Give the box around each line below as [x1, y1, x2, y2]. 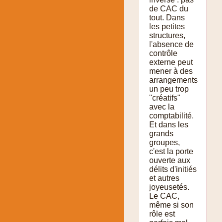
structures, [149, 31, 185, 40]
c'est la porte [149, 147, 193, 156]
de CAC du [149, 4, 188, 13]
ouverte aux [149, 156, 190, 165]
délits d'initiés [149, 165, 197, 173]
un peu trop [149, 84, 189, 93]
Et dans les [149, 120, 188, 129]
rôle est [149, 209, 175, 218]
